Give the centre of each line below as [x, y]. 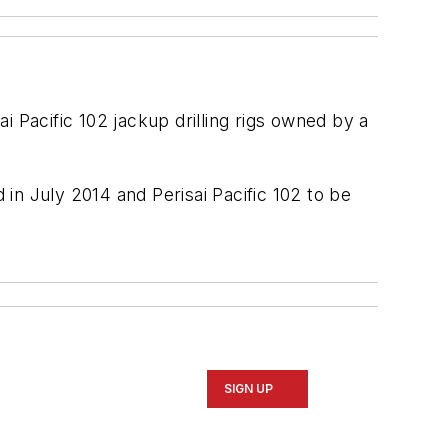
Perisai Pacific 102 [227, 194]
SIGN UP [249, 389]
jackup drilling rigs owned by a [238, 120]
